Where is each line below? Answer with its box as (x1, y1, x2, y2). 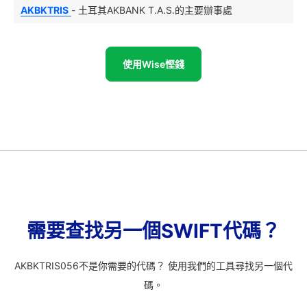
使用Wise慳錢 (123, 58, 184, 70)
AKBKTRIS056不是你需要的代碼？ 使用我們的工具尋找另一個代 (14, 260, 293, 271)
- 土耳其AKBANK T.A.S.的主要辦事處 (71, 4, 232, 16)
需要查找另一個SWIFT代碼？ (27, 219, 280, 243)
